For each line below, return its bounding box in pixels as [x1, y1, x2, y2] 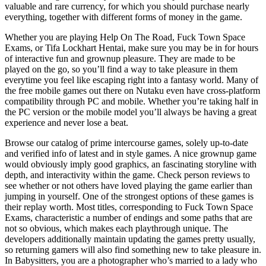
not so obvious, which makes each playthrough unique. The [5, 223, 228, 233]
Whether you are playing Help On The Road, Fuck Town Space [5, 31, 245, 42]
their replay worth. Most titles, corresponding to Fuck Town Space [5, 201, 253, 212]
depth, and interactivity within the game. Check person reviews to [5, 169, 250, 180]
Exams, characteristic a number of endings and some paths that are [5, 212, 252, 223]
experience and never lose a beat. [5, 117, 128, 128]
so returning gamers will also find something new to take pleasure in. [5, 244, 261, 255]
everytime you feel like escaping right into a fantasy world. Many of [5, 74, 258, 85]
